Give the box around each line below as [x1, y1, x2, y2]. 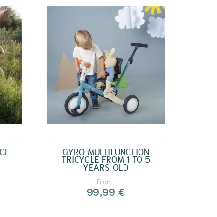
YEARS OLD [83, 160, 129, 175]
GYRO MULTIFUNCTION [62, 144, 149, 160]
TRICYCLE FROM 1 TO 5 [61, 152, 150, 168]
